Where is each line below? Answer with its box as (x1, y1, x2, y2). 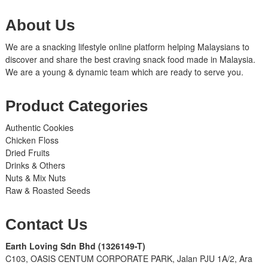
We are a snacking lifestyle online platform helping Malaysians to (5, 41, 249, 53)
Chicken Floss (5, 134, 59, 147)
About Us (5, 16, 75, 35)
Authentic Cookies (5, 121, 74, 134)
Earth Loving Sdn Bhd (5, 240, 96, 252)
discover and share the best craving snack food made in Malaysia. (5, 53, 255, 66)
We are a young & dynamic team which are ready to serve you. (5, 66, 243, 78)
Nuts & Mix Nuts (5, 172, 66, 184)
